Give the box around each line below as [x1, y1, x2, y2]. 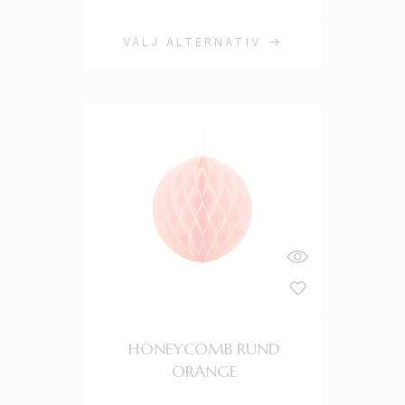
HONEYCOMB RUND [127, 338, 280, 359]
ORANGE [171, 361, 237, 381]
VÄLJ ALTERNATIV [123, 35, 261, 49]
